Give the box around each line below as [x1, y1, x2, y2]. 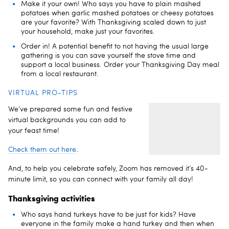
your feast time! [8, 127, 59, 134]
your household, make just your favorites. [21, 28, 155, 35]
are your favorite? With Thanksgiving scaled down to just [21, 18, 206, 26]
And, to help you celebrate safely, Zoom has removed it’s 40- [8, 165, 208, 172]
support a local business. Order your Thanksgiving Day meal [21, 61, 219, 68]
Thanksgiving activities [8, 192, 95, 204]
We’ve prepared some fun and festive [8, 105, 132, 113]
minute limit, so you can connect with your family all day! [8, 175, 193, 183]
